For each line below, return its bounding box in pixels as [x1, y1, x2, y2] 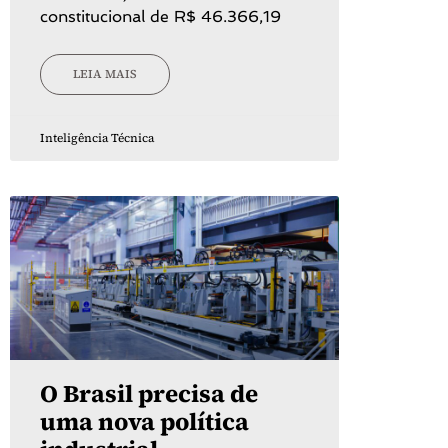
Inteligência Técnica [40, 129, 154, 146]
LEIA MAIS [73, 66, 137, 83]
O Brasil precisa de [40, 377, 258, 411]
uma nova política [40, 405, 249, 439]
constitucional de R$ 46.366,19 [40, 6, 281, 26]
